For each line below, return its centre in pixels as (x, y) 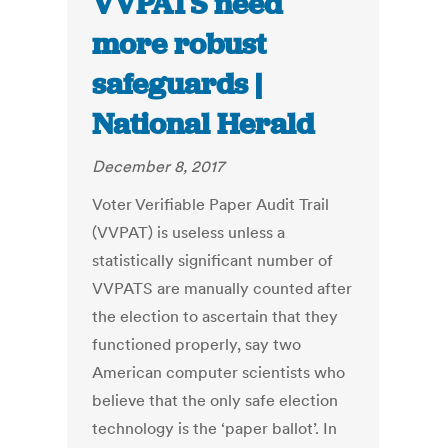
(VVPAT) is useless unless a (189, 232)
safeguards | (177, 84)
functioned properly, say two (197, 344)
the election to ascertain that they (215, 316)
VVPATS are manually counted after (222, 288)
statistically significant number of (213, 260)
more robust (179, 44)
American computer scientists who (219, 372)
